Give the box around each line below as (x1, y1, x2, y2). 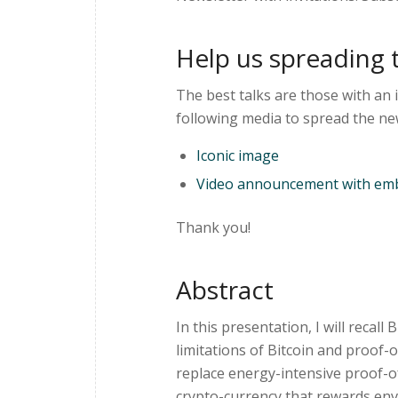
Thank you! (176, 218, 251, 238)
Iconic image (196, 146, 279, 166)
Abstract (176, 273, 274, 307)
